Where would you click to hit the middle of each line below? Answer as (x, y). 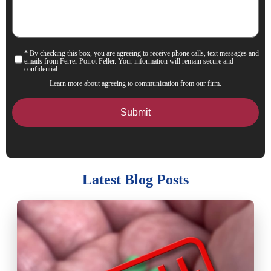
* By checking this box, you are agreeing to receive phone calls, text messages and (142, 53)
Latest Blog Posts (135, 179)
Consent (25, 54)
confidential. (42, 69)
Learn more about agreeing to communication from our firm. (135, 83)
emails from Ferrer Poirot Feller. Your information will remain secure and (129, 61)
